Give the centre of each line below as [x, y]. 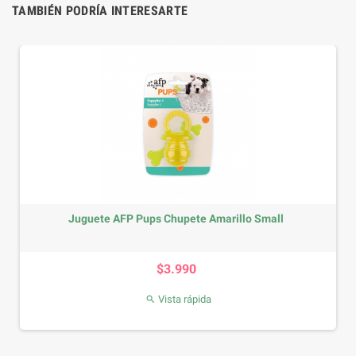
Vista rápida [183, 299]
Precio [195, 259]
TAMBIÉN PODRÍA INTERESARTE [100, 11]
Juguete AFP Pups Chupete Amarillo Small [176, 219]
